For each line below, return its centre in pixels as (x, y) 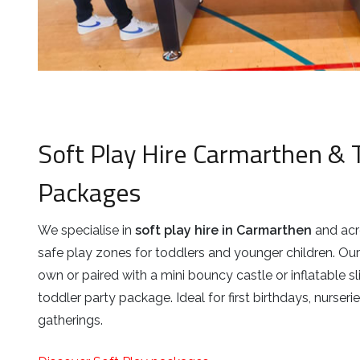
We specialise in (86, 230)
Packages (89, 192)
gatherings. (70, 320)
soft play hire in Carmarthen (223, 230)
